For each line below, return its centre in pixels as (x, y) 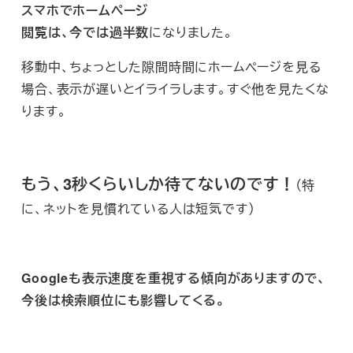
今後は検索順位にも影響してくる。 (123, 300)
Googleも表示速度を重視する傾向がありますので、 (174, 278)
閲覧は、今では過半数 (85, 32)
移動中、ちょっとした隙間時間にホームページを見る (171, 67)
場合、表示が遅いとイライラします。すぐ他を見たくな (176, 89)
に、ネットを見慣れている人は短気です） (138, 209)
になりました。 (191, 32)
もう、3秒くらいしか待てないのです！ (158, 184)
